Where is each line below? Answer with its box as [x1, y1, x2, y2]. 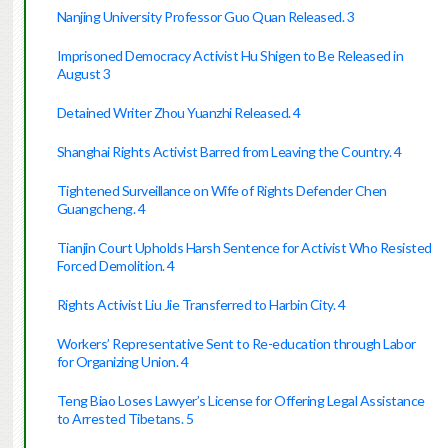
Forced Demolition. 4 [56, 257, 175, 275]
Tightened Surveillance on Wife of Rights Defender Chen [56, 182, 387, 200]
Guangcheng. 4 [56, 200, 146, 218]
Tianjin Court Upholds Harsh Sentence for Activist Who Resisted [56, 239, 432, 257]
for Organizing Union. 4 [56, 353, 189, 371]
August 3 [56, 65, 111, 83]
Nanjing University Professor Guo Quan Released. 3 [56, 8, 355, 26]
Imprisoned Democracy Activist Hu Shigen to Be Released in [56, 47, 404, 65]
